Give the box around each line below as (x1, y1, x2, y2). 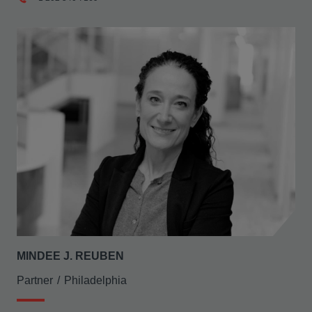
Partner (17, 274, 53, 286)
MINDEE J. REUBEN (17, 250, 124, 262)
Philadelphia (64, 274, 127, 286)
